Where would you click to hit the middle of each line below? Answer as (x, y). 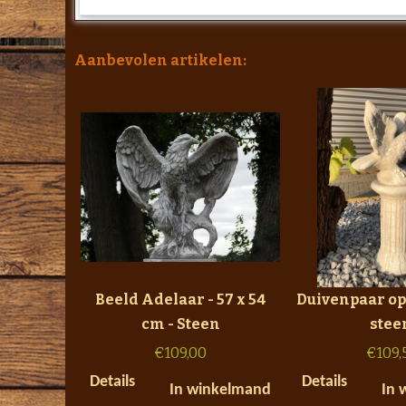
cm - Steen (180, 324)
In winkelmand (220, 390)
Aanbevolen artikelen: (160, 60)
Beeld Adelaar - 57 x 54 (180, 299)
